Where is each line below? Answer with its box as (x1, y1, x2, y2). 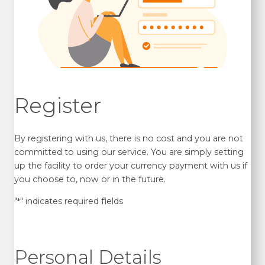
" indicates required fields (20, 195, 123, 206)
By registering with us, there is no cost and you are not (14, 132, 243, 144)
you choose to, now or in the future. (14, 173, 166, 185)
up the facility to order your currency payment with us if (14, 160, 247, 171)
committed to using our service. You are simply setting (14, 146, 244, 157)
